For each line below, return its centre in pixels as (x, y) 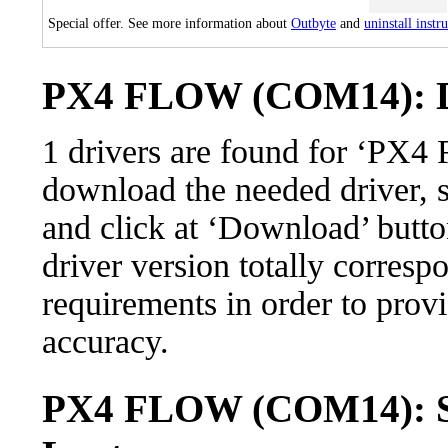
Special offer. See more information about (169, 23)
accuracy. (105, 341)
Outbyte (313, 23)
